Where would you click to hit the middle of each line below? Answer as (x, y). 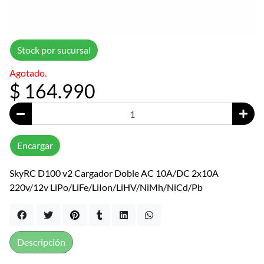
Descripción (41, 242)
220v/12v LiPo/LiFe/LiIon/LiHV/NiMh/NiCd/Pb (106, 187)
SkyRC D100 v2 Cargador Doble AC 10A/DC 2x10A (114, 173)
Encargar (35, 146)
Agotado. (28, 73)
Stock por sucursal (54, 50)
